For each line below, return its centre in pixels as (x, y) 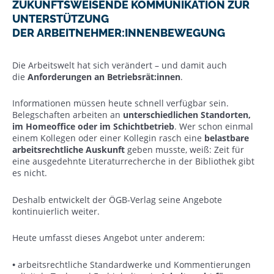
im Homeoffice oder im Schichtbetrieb (93, 126)
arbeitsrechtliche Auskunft (68, 150)
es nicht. (31, 173)
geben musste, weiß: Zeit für (184, 150)
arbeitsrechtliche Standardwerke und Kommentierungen (134, 264)
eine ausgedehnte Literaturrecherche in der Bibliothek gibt (133, 161)
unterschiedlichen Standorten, (187, 115)
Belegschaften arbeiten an (68, 115)
